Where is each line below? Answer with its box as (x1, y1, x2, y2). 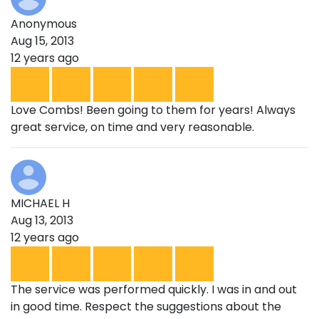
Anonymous (11, 15, 77, 32)
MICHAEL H (11, 194, 70, 211)
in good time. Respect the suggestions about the (11, 298, 281, 315)
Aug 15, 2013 (11, 32, 74, 49)
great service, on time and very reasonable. (11, 118, 254, 135)
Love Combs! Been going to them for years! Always (11, 101, 296, 118)
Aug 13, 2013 (11, 211, 73, 229)
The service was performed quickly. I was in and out (11, 281, 297, 298)
